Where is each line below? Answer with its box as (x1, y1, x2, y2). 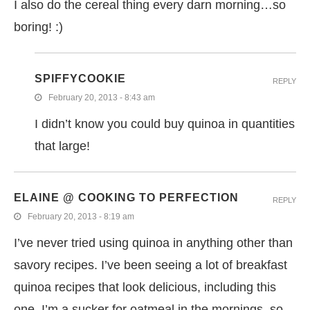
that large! (35, 138, 90, 153)
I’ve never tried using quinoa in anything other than (14, 235, 293, 250)
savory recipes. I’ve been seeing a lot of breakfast (14, 257, 287, 272)
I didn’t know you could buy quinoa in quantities (35, 116, 295, 131)
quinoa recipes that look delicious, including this (14, 280, 276, 294)
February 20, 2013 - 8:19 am (28, 211, 134, 221)
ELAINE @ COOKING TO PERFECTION (14, 191, 239, 203)
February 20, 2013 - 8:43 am (48, 92, 155, 102)
